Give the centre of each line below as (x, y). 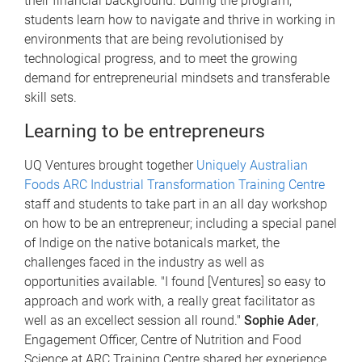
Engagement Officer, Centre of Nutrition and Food (163, 340)
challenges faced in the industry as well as (144, 263)
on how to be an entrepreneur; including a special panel (181, 224)
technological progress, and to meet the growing (161, 59)
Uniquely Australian (252, 166)
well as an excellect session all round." (134, 321)
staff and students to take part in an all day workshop (176, 204)
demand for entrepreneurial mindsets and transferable (177, 78)
